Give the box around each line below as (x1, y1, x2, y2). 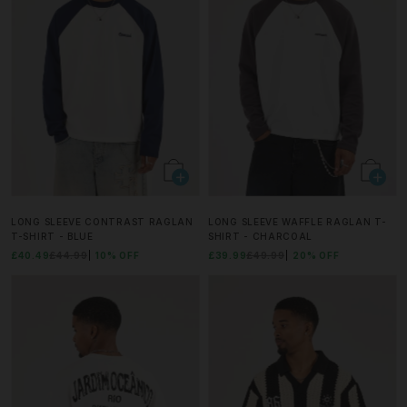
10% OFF (95, 249, 140, 261)
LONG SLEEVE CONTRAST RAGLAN (11, 215, 194, 227)
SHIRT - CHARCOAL (208, 230, 313, 242)
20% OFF (293, 249, 340, 261)
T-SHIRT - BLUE (11, 230, 94, 242)
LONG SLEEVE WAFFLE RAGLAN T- (208, 215, 387, 227)
